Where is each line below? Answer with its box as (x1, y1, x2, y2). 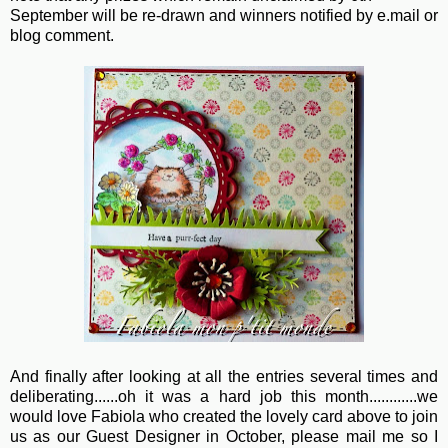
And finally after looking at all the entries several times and (10, 368, 438, 386)
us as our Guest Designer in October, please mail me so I (10, 428, 438, 446)
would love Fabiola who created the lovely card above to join (10, 408, 438, 426)
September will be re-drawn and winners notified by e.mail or (10, 7, 438, 25)
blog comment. (10, 27, 114, 45)
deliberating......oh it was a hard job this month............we (10, 388, 438, 406)
